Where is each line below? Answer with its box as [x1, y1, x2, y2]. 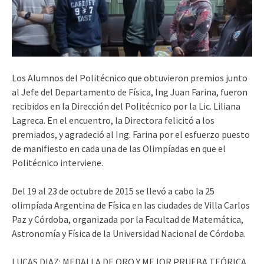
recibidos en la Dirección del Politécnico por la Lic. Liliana [12, 100, 240, 112]
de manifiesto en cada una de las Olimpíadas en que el [12, 142, 226, 154]
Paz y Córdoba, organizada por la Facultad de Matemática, [12, 213, 243, 225]
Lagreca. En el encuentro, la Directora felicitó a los [12, 114, 214, 126]
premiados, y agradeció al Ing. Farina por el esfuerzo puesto [12, 128, 250, 140]
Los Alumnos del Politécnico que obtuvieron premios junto [12, 71, 247, 84]
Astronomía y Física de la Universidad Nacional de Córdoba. [12, 227, 246, 239]
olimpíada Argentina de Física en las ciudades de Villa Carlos [12, 199, 250, 211]
